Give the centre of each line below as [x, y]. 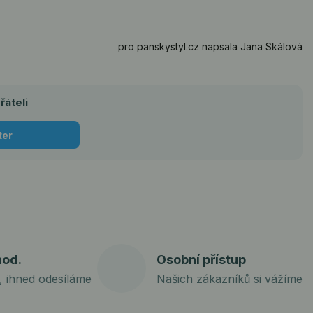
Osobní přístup [201, 259]
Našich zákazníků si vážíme [229, 278]
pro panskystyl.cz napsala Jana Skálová [210, 47]
